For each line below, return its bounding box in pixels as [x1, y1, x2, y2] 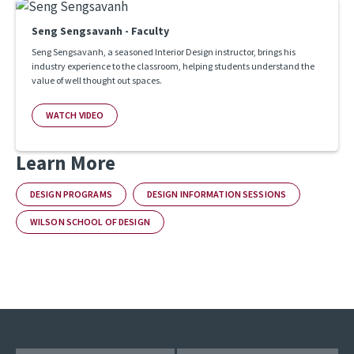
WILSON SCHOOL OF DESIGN [30, 215, 150, 228]
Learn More [16, 149, 115, 175]
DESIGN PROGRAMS [30, 187, 112, 200]
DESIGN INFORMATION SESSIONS [146, 187, 287, 200]
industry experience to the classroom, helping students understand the [32, 59, 314, 72]
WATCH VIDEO [46, 108, 104, 121]
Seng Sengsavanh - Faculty [32, 23, 169, 38]
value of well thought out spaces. [32, 73, 162, 86]
